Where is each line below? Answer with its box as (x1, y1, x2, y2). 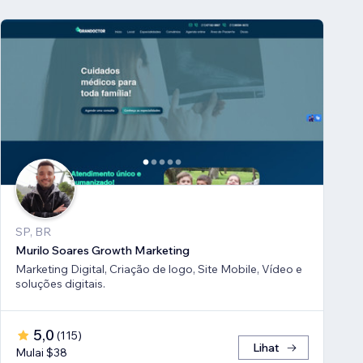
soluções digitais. (15, 276, 105, 292)
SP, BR (15, 224, 51, 240)
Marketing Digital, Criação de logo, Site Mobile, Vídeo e (15, 262, 302, 277)
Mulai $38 (15, 345, 67, 361)
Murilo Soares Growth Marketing (15, 243, 190, 258)
